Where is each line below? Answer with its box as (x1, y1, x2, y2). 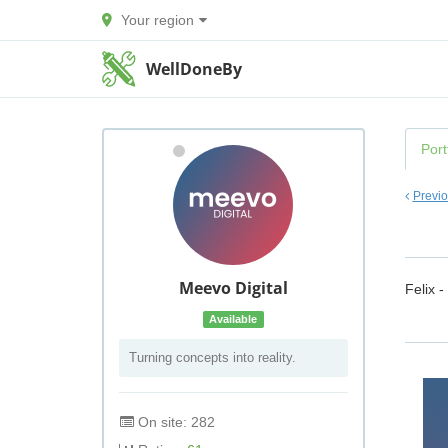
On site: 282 (134, 414, 215, 430)
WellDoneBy (146, 58, 243, 80)
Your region (121, 12, 194, 28)
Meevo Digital (178, 277, 288, 299)
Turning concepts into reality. (129, 350, 296, 365)
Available (209, 313, 258, 325)
